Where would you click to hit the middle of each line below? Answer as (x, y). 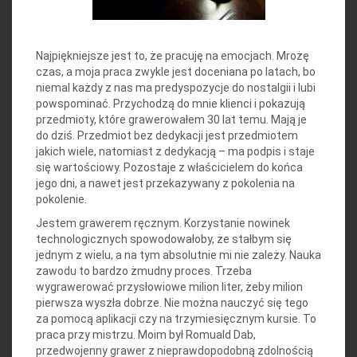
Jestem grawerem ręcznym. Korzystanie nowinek (163, 224)
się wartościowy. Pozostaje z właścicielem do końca (169, 168)
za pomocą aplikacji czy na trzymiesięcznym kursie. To (176, 319)
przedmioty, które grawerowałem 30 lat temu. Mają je (171, 120)
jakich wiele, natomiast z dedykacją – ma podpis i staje (175, 152)
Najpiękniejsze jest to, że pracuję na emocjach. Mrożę (173, 56)
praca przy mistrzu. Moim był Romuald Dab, (146, 335)
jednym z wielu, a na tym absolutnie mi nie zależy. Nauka (178, 255)
